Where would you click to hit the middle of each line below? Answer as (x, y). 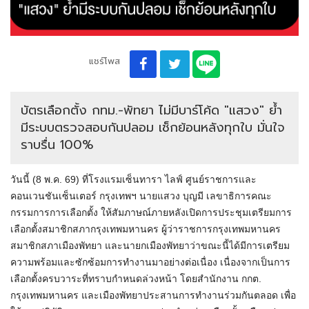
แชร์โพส (104, 61)
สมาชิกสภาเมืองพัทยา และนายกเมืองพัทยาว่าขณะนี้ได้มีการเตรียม (150, 246)
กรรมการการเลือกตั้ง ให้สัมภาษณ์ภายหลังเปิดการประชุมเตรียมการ (151, 213)
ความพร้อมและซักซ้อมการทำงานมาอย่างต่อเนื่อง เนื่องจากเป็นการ (150, 262)
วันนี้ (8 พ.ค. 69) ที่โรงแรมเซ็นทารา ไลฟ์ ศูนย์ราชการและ (133, 180)
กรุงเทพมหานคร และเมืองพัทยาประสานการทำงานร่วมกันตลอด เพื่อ (153, 296)
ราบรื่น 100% (57, 145)
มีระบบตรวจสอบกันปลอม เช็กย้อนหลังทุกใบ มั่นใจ (153, 128)
